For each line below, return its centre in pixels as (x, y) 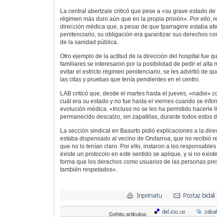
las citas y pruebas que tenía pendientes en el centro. (130, 79)
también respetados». (88, 170)
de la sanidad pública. (89, 42)
